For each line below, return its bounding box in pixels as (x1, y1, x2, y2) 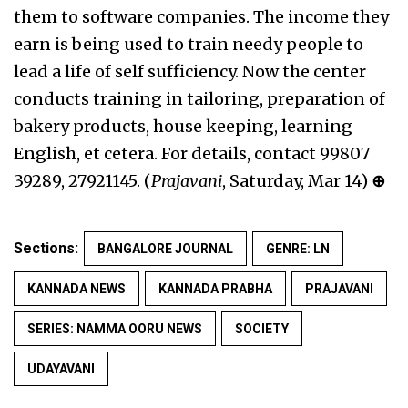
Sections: (14, 240, 78, 257)
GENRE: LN (266, 241, 330, 256)
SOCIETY (235, 321, 289, 336)
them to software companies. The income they (14, 6, 389, 27)
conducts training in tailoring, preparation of (14, 88, 385, 109)
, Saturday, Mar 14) (222, 170, 368, 191)
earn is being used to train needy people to (14, 34, 363, 55)
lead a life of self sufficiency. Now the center (14, 61, 366, 82)
